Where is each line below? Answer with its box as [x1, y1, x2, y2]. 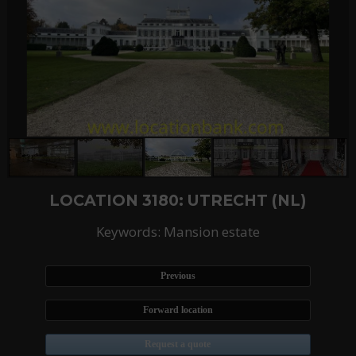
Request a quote [145, 339, 211, 350]
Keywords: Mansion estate [95, 222, 260, 242]
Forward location [142, 304, 213, 316]
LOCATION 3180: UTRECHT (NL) [49, 191, 307, 211]
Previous [160, 270, 195, 282]
